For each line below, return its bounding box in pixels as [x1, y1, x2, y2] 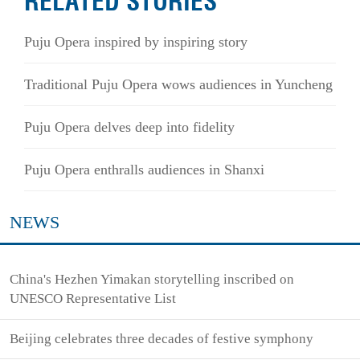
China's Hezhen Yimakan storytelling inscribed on [10, 272, 295, 288]
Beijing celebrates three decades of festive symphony [10, 331, 314, 347]
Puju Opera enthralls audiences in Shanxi [24, 162, 264, 178]
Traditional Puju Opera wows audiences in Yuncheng [24, 76, 333, 93]
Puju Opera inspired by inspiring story [24, 34, 247, 51]
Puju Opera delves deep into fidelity [24, 119, 235, 136]
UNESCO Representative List [10, 291, 177, 307]
